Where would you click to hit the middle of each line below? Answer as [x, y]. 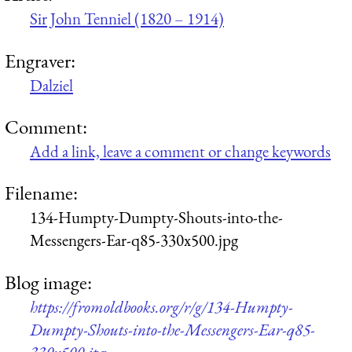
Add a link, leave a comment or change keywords [180, 151]
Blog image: [48, 282]
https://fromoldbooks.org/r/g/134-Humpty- [161, 306]
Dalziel [51, 85]
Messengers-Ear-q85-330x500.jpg [134, 240]
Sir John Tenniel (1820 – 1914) [127, 19]
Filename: [41, 193]
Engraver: [40, 60]
